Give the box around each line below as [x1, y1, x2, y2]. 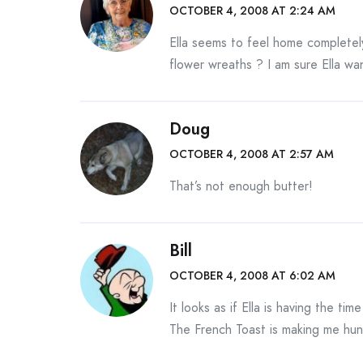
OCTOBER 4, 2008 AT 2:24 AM [169, 2, 335, 19]
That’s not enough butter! [169, 177, 313, 195]
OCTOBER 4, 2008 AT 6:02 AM [169, 267, 335, 284]
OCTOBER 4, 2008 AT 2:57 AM [169, 146, 334, 162]
